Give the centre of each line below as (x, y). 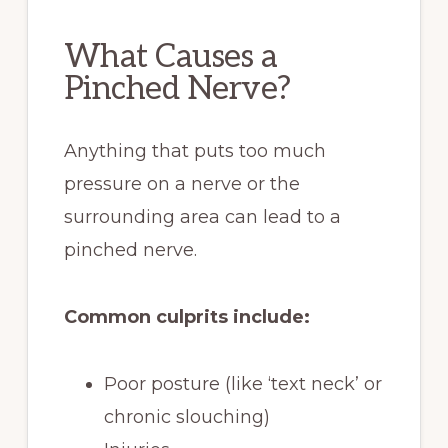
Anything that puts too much (194, 151)
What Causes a (170, 57)
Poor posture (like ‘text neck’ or (242, 384)
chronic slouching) (186, 417)
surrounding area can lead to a (202, 217)
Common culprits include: (186, 317)
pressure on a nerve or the (181, 184)
